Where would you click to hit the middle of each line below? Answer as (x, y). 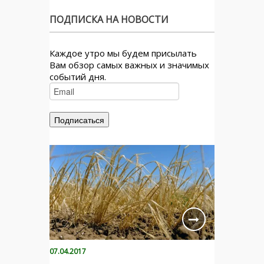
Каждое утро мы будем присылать (123, 53)
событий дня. (78, 77)
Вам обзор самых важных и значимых (129, 65)
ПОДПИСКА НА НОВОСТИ (109, 19)
